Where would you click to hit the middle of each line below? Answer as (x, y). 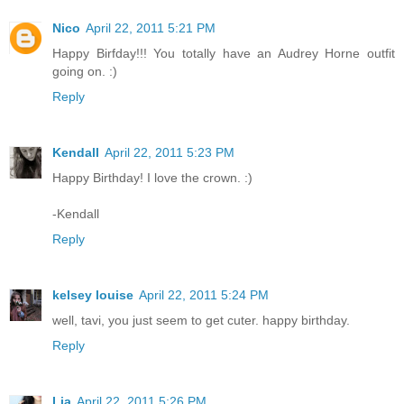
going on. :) (85, 72)
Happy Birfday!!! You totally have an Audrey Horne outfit (224, 54)
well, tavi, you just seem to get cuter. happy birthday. (201, 321)
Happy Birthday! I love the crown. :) (152, 178)
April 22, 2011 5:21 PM (151, 28)
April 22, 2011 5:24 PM (204, 295)
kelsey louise (93, 295)
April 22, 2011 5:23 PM (170, 153)
